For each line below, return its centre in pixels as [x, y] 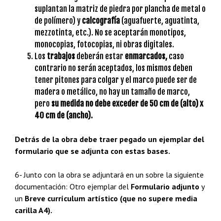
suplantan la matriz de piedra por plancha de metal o [120, 9]
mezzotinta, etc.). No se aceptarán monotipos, [110, 33]
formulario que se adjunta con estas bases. [92, 151]
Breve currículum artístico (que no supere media [111, 198]
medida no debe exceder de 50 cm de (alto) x [132, 104]
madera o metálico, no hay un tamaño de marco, [112, 92]
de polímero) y [58, 21]
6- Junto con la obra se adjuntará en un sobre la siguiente [109, 175]
